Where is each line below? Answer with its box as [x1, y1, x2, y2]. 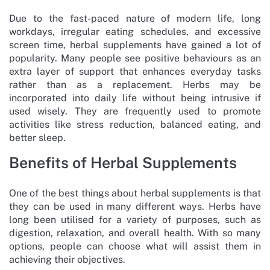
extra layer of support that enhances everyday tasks [9, 65, 261, 77]
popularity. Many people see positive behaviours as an [9, 52, 261, 64]
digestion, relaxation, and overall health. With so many [9, 227, 261, 239]
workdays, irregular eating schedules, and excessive [9, 25, 261, 37]
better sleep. [9, 131, 66, 143]
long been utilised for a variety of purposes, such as [9, 213, 261, 225]
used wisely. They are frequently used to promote [9, 105, 261, 117]
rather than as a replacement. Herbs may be [9, 78, 261, 90]
